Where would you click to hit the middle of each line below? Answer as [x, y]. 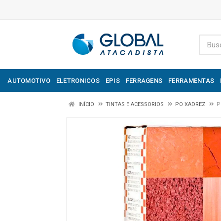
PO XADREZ [190, 104]
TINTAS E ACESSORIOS [135, 104]
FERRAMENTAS [191, 80]
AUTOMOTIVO [29, 80]
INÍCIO [86, 104]
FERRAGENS [144, 80]
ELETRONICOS [78, 80]
